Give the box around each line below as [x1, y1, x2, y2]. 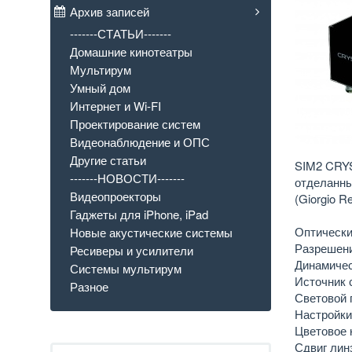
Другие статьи [69, 152, 146, 169]
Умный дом [69, 79, 130, 97]
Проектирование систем [69, 115, 200, 133]
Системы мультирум [69, 260, 181, 277]
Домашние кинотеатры [69, 43, 192, 60]
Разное [69, 278, 108, 295]
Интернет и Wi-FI [69, 97, 161, 115]
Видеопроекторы [69, 188, 161, 205]
